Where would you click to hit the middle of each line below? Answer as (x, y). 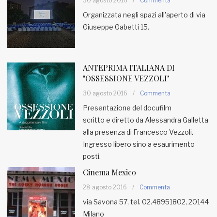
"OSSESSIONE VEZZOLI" (126, 78)
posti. (92, 156)
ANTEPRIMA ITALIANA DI (129, 68)
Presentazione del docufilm (127, 108)
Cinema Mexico (109, 172)
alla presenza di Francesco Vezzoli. (138, 132)
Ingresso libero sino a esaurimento (139, 144)
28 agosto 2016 (105, 187)
